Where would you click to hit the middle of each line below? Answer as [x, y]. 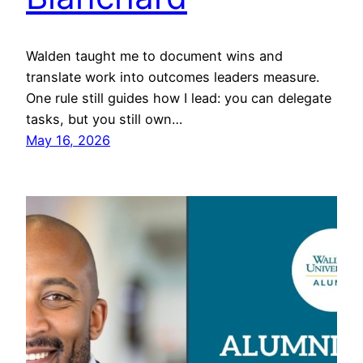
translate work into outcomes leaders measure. [173, 77]
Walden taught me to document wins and [154, 56]
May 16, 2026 [68, 141]
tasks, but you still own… [104, 120]
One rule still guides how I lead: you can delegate [179, 98]
